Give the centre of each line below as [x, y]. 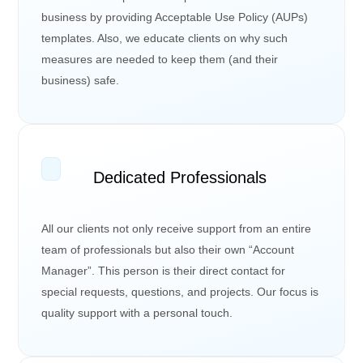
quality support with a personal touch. [137, 312]
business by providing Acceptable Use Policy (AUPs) [175, 17]
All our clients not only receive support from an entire [177, 228]
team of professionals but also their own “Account [168, 249]
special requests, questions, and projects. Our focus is [180, 291]
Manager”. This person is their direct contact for [164, 270]
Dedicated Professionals [180, 177]
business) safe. [81, 80]
